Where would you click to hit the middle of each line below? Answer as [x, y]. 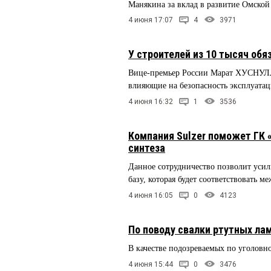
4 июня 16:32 [151, 102]
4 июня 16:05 [151, 196]
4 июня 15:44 [151, 264]
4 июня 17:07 [151, 20]
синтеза [147, 148]
